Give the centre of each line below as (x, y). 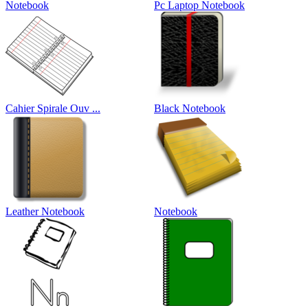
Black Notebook (190, 109)
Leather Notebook (45, 212)
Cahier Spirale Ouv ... (53, 109)
